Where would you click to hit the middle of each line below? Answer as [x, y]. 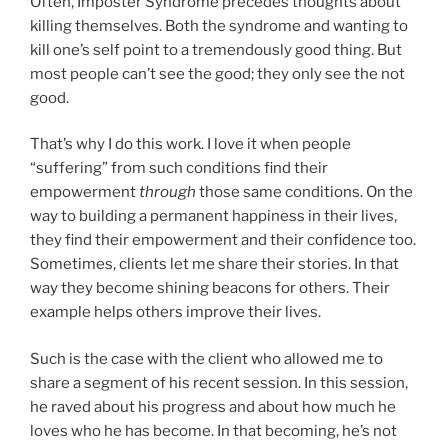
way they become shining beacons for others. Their [210, 288]
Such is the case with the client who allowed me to [206, 358]
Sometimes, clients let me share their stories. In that [214, 264]
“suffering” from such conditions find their [179, 168]
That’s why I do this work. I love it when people [190, 144]
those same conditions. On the [304, 192]
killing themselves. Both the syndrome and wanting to [219, 25]
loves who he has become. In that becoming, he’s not [213, 430]
